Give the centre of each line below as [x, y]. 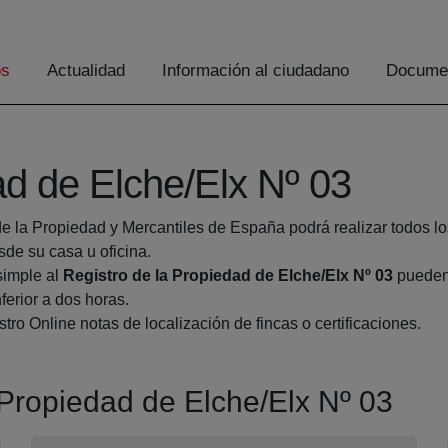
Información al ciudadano [255, 71]
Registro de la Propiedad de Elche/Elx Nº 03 [228, 276]
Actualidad [86, 71]
